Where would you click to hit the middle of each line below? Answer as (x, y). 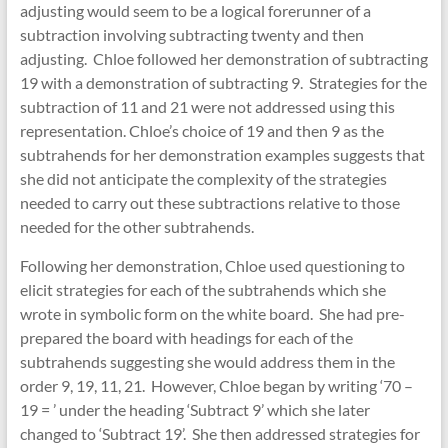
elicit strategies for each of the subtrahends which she (202, 289)
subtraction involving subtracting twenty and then (191, 34)
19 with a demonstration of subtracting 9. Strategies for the (223, 82)
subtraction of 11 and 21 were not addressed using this (207, 106)
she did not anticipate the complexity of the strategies (203, 178)
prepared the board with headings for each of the (186, 337)
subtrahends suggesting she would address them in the (207, 361)
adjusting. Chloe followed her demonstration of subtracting (223, 58)
